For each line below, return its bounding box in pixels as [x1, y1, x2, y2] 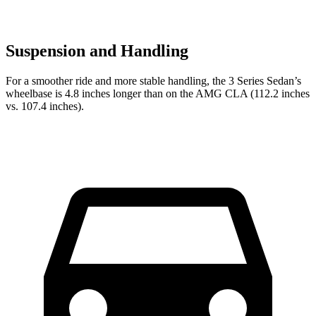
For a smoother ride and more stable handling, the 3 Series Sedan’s [6, 75, 301, 87]
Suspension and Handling [6, 42, 188, 61]
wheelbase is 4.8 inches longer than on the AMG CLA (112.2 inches [6, 87, 310, 100]
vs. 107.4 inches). [6, 100, 84, 113]
